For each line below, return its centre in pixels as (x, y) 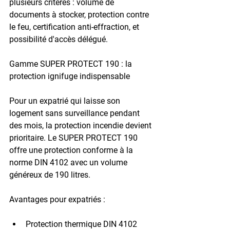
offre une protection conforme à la (72, 150)
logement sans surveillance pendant (75, 113)
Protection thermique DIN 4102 (82, 224)
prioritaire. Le (34, 138)
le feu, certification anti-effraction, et (75, 27)
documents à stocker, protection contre (80, 14)
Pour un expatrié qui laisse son (66, 101)
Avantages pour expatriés (55, 199)
